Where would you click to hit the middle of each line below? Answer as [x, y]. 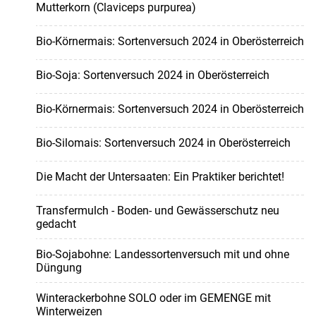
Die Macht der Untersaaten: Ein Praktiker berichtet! [160, 177]
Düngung [59, 268]
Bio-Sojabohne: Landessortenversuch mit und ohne [162, 255]
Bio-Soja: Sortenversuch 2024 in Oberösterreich [152, 75]
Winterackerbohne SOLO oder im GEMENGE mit [153, 298]
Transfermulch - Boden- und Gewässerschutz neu [157, 211]
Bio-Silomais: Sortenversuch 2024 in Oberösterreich [163, 143]
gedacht [56, 224]
